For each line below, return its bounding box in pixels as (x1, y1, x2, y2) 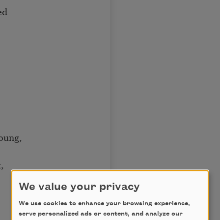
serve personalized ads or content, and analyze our (19, 210, 183, 218)
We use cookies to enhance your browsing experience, (19, 200, 190, 207)
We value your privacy (19, 181, 140, 193)
